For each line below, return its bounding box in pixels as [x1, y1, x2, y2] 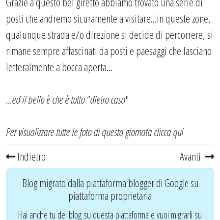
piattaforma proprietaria [68, 189, 152, 203]
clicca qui [154, 124, 183, 139]
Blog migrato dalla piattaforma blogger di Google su [22, 176, 198, 190]
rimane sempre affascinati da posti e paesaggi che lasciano [6, 43, 212, 58]
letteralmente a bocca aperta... [6, 59, 112, 74]
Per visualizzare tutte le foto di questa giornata [6, 124, 154, 139]
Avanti [180, 149, 203, 164]
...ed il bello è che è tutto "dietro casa [6, 92, 125, 107]
